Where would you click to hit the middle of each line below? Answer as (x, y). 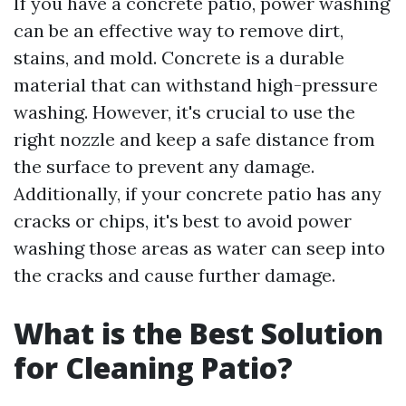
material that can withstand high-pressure (196, 85)
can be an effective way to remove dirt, (179, 30)
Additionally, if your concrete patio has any (198, 193)
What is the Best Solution (198, 333)
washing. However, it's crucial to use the (184, 112)
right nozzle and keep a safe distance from (194, 139)
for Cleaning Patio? (153, 367)
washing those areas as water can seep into (199, 248)
